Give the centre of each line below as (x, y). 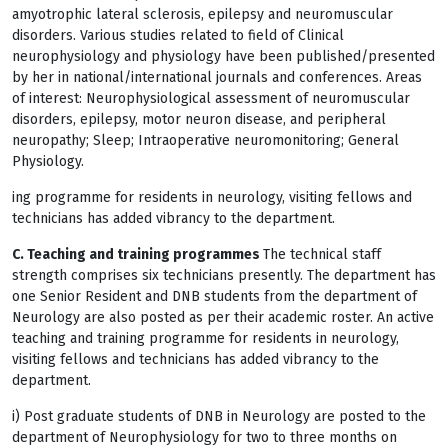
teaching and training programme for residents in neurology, (205, 338)
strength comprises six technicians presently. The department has (224, 275)
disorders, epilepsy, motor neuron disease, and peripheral (199, 119)
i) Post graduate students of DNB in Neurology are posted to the (219, 416)
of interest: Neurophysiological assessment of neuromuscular (211, 98)
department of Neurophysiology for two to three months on (204, 437)
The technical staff (322, 254)
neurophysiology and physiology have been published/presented (223, 56)
